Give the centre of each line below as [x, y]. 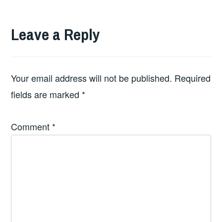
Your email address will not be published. [92, 78]
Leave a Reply [56, 34]
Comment [32, 127]
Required [193, 78]
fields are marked [47, 94]
